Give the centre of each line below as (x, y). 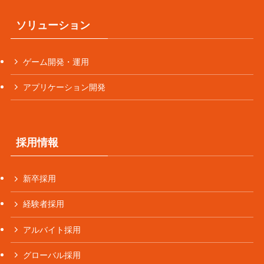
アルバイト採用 (52, 230)
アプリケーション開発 (65, 87)
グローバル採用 (52, 255)
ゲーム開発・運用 (56, 62)
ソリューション (53, 26)
